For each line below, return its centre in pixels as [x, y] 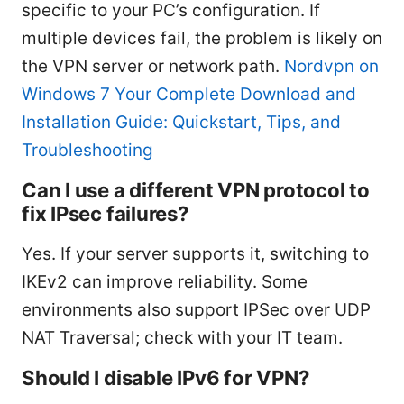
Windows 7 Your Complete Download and [189, 95]
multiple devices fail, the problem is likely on [202, 39]
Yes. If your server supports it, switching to [195, 254]
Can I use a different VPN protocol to [196, 190]
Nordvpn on [331, 67]
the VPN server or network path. [153, 67]
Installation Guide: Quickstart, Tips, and [181, 123]
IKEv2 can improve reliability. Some [165, 282]
